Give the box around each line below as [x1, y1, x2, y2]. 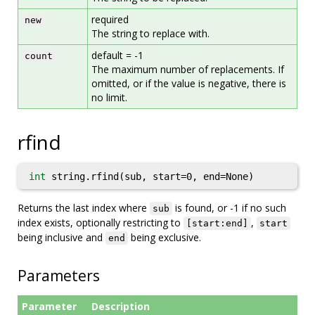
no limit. [91, 91, 127, 104]
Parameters [18, 266, 100, 285]
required [91, 13, 129, 26]
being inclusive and [18, 231, 105, 244]
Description [91, 300, 150, 313]
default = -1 [91, 49, 143, 62]
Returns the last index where [18, 201, 150, 214]
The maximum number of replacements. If [91, 63, 284, 76]
